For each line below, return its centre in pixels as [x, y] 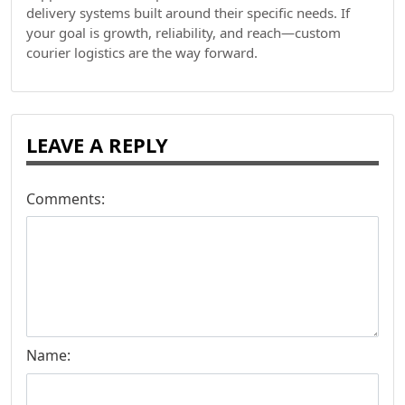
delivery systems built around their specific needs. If [188, 13]
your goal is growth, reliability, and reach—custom [184, 33]
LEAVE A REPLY [97, 145]
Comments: [66, 199]
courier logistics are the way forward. [142, 52]
